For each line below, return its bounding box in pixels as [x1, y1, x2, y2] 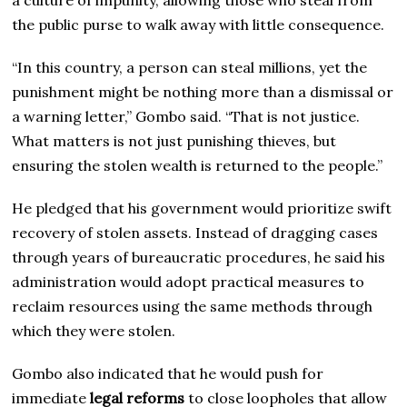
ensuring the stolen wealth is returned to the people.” [12, 155, 383, 174]
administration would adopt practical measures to [12, 272, 365, 291]
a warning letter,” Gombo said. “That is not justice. [12, 106, 361, 125]
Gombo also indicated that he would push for [12, 363, 324, 382]
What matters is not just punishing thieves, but [12, 131, 337, 150]
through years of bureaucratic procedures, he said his [12, 247, 386, 266]
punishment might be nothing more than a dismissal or [12, 82, 394, 101]
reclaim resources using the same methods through [12, 296, 373, 315]
